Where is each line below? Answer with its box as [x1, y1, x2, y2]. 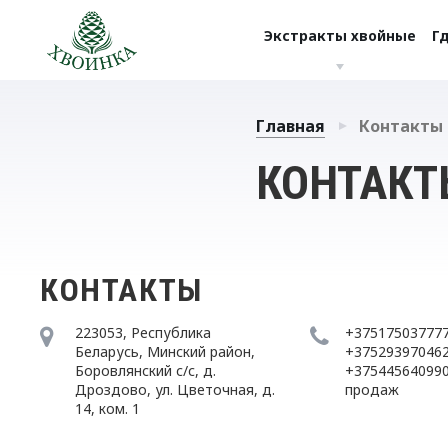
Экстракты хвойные [263, 25, 416, 45]
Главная [255, 115, 325, 137]
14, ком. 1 [75, 399, 140, 418]
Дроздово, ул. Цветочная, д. [75, 380, 275, 399]
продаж [344, 380, 399, 399]
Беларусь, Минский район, [75, 342, 255, 361]
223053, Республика [75, 323, 211, 342]
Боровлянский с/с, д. [75, 361, 216, 380]
